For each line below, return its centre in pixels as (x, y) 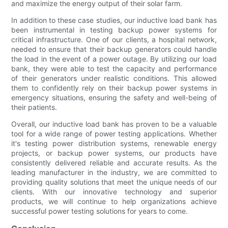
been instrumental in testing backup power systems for (114, 30)
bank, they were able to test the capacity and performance (114, 69)
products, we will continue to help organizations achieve (114, 202)
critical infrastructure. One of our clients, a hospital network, (114, 40)
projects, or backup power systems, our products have (114, 153)
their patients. (34, 107)
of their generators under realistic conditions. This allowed (114, 78)
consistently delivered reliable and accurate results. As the (114, 163)
